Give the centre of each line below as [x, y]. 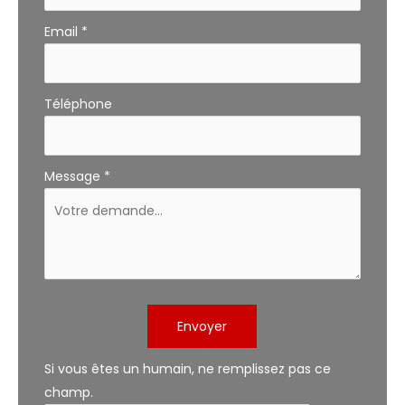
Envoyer [202, 327]
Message [74, 177]
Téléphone [78, 104]
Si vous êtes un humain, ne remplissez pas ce [187, 369]
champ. [68, 393]
